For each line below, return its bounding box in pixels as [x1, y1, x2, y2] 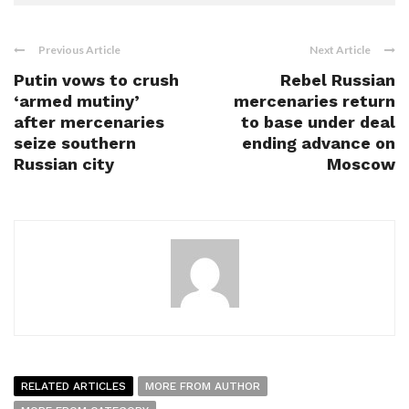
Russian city [14, 153, 114, 173]
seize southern [14, 132, 136, 152]
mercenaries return [234, 90, 395, 110]
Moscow [327, 153, 395, 173]
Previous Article [38, 42, 121, 57]
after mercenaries [14, 111, 164, 131]
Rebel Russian [280, 69, 395, 89]
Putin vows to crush [14, 69, 179, 89]
